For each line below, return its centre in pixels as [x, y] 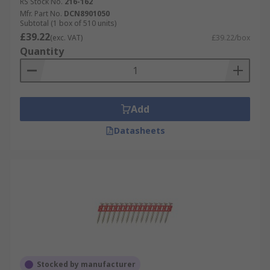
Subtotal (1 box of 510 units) [68, 23]
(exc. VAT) [66, 38]
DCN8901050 [87, 14]
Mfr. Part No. [41, 14]
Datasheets [139, 130]
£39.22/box [231, 38]
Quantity [42, 51]
